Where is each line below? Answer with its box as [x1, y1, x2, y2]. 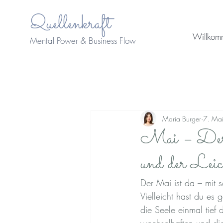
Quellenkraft [30, 9, 111, 38]
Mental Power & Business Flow [30, 35, 136, 46]
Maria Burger [162, 113, 201, 123]
